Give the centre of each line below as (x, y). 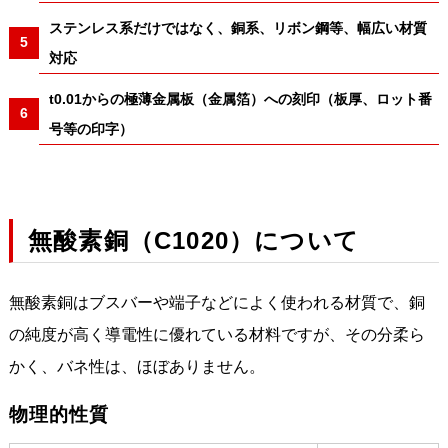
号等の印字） (90, 128)
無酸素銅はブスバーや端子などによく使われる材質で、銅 (216, 302)
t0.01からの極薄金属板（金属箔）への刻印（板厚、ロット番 (240, 98)
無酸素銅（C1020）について (193, 240)
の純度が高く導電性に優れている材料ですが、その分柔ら (216, 334)
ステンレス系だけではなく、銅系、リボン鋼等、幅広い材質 (237, 27)
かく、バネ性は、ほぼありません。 (136, 366)
